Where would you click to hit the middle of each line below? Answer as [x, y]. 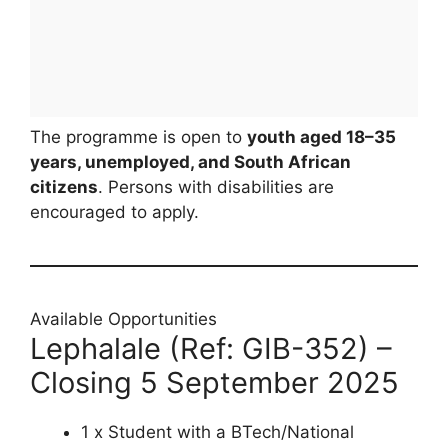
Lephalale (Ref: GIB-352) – [211, 348]
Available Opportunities [123, 318]
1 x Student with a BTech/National [217, 431]
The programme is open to [138, 136]
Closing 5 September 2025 [214, 382]
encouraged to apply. [114, 211]
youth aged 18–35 [321, 136]
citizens [64, 186]
